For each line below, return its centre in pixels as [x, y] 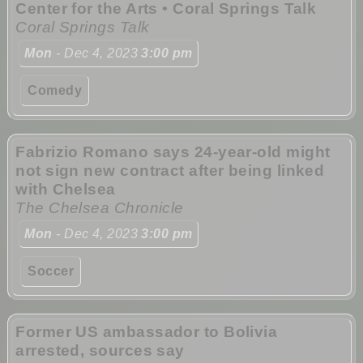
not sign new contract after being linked [170, 170]
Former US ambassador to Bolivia [147, 331]
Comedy [55, 91]
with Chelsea [66, 189]
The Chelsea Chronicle [100, 207]
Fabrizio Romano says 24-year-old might [173, 152]
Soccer [51, 271]
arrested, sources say [100, 350]
